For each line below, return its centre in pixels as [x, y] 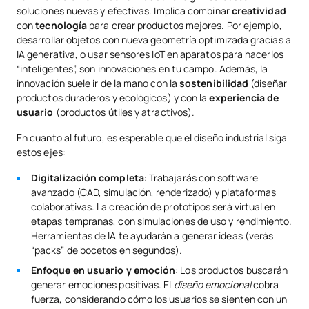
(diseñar [268, 83]
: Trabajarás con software [201, 177]
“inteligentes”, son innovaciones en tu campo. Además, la [142, 68]
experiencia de [244, 97]
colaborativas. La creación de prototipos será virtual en [153, 206]
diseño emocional [212, 284]
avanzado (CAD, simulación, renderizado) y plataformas [154, 192]
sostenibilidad [214, 83]
